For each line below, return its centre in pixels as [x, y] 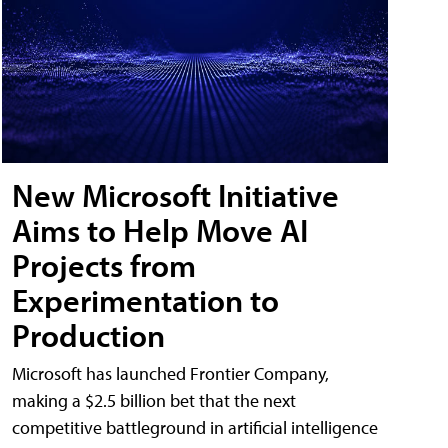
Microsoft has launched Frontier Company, [170, 373]
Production [88, 334]
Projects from [104, 264]
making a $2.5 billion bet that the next [154, 400]
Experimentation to [145, 299]
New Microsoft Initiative [175, 194]
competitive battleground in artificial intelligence [195, 427]
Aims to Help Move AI [160, 229]
